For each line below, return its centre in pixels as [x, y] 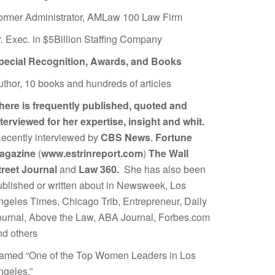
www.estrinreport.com [92, 153]
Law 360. [101, 169]
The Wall [168, 153]
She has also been [165, 169]
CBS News [126, 137]
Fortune [174, 137]
